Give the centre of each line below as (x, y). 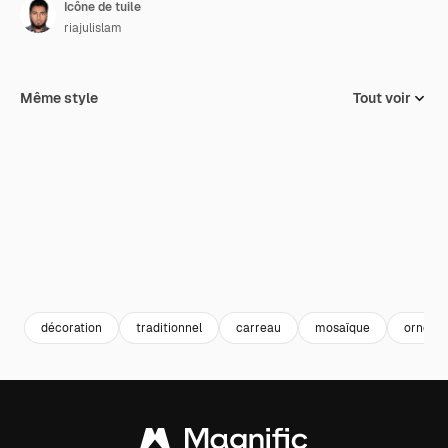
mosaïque (342, 327)
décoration (71, 327)
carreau (258, 327)
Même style (59, 98)
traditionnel (169, 327)
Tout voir (382, 98)
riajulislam (93, 28)
